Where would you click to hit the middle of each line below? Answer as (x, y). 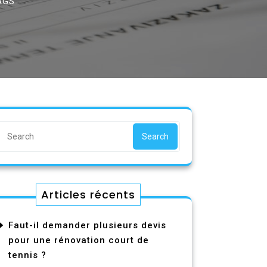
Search (155, 136)
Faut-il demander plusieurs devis (87, 225)
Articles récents (88, 195)
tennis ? (27, 255)
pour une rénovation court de (79, 240)
